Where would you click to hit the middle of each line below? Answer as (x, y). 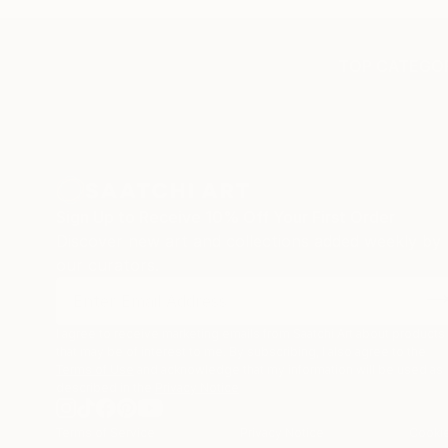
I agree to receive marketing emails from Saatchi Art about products (250, 334)
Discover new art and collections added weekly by (248, 241)
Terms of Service (105, 433)
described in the (104, 388)
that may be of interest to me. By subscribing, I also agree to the (241, 352)
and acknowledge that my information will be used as (290, 370)
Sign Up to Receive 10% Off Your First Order (225, 217)
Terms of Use (95, 370)
